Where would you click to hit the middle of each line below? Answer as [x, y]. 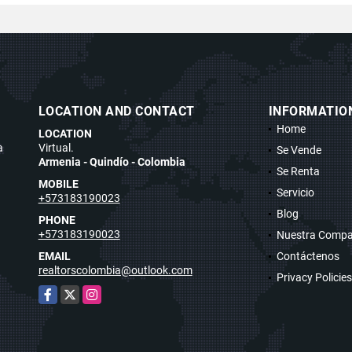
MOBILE [58, 183]
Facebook [62, 293]
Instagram [108, 293]
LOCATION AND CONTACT [116, 111]
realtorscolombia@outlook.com [115, 270]
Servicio [295, 192]
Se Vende [299, 150]
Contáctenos [308, 256]
